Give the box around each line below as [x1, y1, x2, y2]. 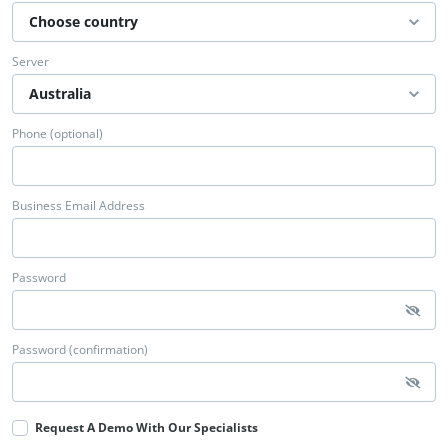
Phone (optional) [12, 125, 103, 143]
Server [12, 53, 49, 71]
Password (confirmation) [12, 341, 148, 359]
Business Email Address [12, 197, 145, 215]
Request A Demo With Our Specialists [35, 419, 258, 437]
